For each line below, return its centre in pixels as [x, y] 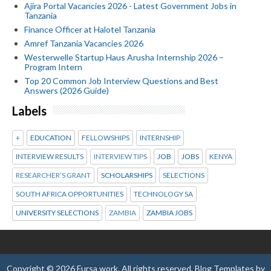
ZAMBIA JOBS [169, 213]
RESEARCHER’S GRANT [53, 175]
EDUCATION [51, 138]
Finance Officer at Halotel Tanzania [90, 29]
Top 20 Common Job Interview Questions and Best [121, 80]
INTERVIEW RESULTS [50, 157]
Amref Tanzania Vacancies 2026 [84, 43]
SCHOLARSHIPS [127, 175]
